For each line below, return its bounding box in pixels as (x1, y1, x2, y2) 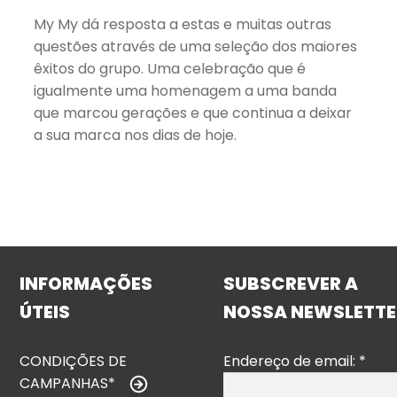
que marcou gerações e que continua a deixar (34, 103, 353, 124)
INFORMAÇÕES (19, 270, 153, 296)
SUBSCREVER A (223, 270, 359, 296)
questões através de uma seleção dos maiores (34, 36, 358, 58)
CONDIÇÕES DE (19, 350, 128, 371)
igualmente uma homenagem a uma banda (34, 81, 338, 102)
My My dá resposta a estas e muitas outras (34, 14, 332, 35)
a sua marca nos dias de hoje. (34, 125, 237, 146)
